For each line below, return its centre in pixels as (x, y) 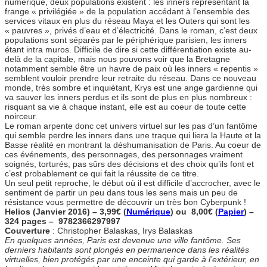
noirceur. (21, 117)
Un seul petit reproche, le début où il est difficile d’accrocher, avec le (133, 183)
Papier (231, 212)
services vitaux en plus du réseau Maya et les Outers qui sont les (127, 21)
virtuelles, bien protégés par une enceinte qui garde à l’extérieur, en (132, 260)
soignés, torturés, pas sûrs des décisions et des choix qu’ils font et (129, 164)
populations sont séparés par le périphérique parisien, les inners (126, 40)
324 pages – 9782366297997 (63, 221)
